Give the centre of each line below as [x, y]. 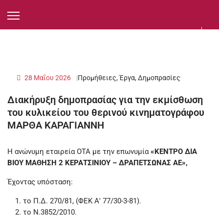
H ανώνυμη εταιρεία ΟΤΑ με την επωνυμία [79, 152]
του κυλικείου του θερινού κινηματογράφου [106, 113]
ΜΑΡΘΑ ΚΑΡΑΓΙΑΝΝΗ [56, 125]
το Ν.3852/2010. [50, 212]
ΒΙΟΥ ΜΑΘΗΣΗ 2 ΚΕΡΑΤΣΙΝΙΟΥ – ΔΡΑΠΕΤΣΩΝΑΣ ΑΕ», [98, 163]
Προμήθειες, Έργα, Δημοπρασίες [129, 78]
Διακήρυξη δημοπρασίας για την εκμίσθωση [105, 100]
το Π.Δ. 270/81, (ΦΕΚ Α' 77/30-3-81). [82, 201]
